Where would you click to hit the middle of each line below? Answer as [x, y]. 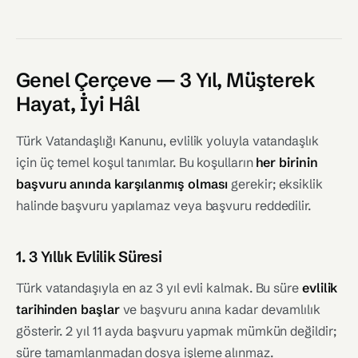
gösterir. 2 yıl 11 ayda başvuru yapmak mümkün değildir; [176, 331]
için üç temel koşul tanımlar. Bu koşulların [136, 162]
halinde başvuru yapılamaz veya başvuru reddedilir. [163, 205]
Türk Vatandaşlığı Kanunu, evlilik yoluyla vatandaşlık [167, 141]
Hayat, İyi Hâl [78, 104]
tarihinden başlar [68, 309]
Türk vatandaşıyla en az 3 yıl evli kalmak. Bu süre [159, 288]
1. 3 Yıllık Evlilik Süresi [89, 257]
